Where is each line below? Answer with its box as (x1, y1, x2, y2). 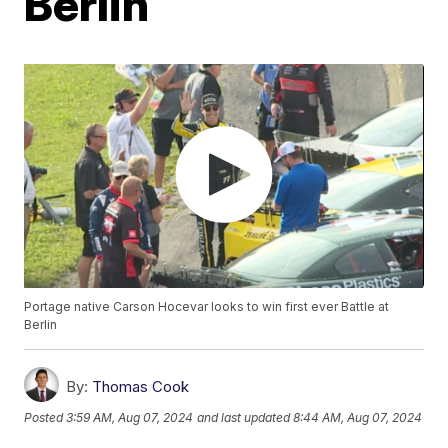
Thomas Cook (92, 377, 190, 397)
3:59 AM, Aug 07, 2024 (66, 410, 194, 426)
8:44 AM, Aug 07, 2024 (293, 410, 423, 426)
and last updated (197, 410, 291, 426)
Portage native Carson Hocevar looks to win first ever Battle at (24, 299, 390, 315)
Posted (24, 410, 67, 426)
